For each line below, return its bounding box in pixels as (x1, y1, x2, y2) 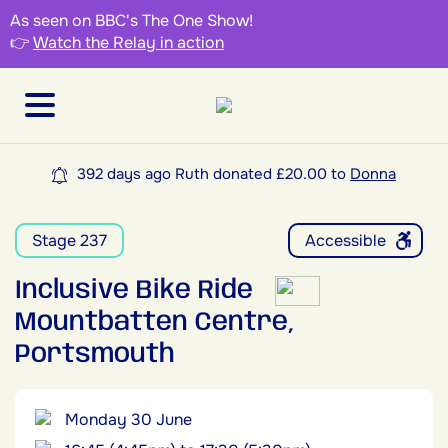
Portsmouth (15, 341, 175, 369)
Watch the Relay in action (33, 32, 224, 53)
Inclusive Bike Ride (15, 277, 260, 305)
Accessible (305, 230, 386, 251)
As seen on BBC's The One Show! (10, 10, 253, 31)
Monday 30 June (65, 408, 192, 430)
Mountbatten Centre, (15, 309, 295, 337)
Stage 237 (32, 230, 107, 251)
